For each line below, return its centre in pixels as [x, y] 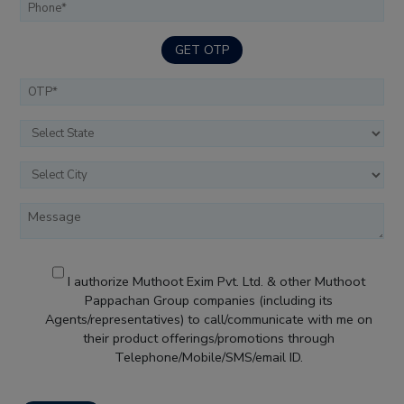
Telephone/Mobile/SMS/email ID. [208, 358]
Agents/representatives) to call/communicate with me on [208, 320]
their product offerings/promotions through [208, 339]
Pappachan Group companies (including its [208, 301]
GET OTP [202, 50]
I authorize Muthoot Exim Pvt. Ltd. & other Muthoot [216, 282]
